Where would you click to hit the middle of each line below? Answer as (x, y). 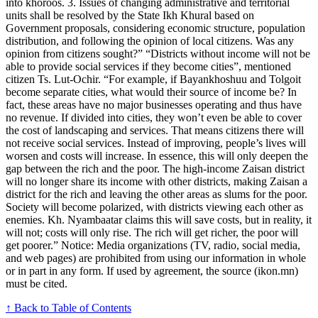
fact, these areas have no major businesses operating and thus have (154, 105)
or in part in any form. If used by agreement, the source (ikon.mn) (152, 271)
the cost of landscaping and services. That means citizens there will (155, 131)
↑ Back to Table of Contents (68, 308)
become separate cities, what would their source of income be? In (151, 92)
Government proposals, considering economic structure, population (155, 28)
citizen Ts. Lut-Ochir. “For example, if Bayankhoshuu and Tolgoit (153, 79)
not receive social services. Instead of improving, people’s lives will (156, 143)
